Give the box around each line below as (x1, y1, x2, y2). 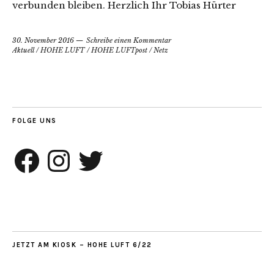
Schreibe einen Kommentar (86, 35, 171, 45)
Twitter (75, 146, 100, 155)
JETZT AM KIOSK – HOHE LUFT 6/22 (12, 240, 152, 249)
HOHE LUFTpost (91, 45, 147, 54)
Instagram (43, 146, 80, 155)
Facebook (12, 146, 47, 155)
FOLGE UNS (12, 116, 57, 125)
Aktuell (12, 45, 34, 54)
